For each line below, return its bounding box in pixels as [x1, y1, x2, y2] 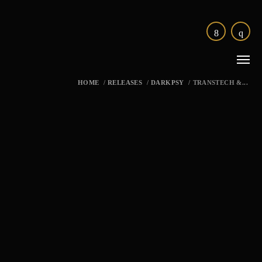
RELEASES [108, 79, 143, 86]
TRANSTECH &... [192, 79, 248, 86]
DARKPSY [151, 79, 184, 86]
